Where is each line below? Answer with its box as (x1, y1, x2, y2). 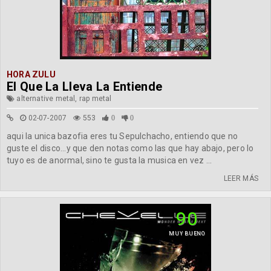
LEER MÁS (223, 174, 258, 183)
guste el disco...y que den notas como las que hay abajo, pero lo (7, 143, 254, 153)
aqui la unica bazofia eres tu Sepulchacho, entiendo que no (7, 131, 238, 141)
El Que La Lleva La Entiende (7, 79, 163, 94)
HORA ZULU (7, 70, 56, 79)
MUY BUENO (169, 230, 205, 237)
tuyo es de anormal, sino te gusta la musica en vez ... (7, 155, 212, 165)
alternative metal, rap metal (15, 94, 112, 103)
